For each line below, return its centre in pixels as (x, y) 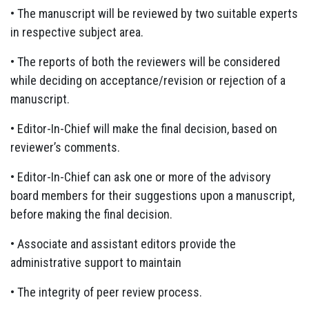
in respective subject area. (77, 32)
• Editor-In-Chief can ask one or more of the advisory (141, 177)
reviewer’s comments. (65, 147)
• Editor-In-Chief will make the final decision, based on (144, 128)
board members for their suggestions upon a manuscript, (152, 195)
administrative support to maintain (96, 262)
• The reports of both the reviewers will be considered (145, 61)
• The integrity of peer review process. (106, 292)
